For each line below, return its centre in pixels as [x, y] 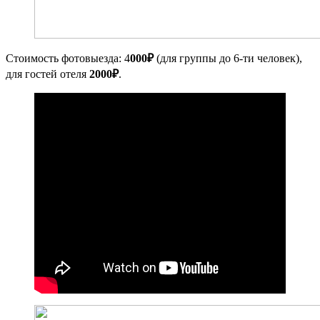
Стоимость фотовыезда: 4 [68, 58]
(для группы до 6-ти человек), [228, 58]
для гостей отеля [47, 74]
